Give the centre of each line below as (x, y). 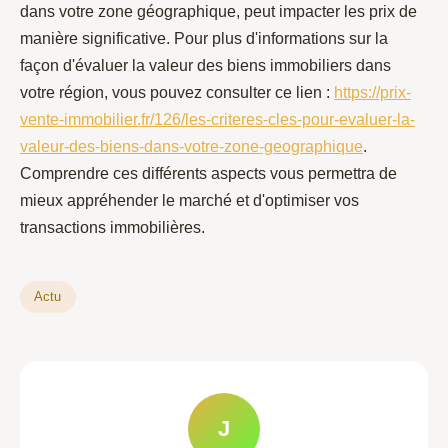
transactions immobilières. (112, 228)
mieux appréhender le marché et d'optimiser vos (189, 201)
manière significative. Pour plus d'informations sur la (204, 39)
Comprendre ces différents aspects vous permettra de (208, 174)
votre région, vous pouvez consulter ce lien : (177, 93)
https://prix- (372, 93)
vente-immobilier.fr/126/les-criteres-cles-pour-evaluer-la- (217, 120)
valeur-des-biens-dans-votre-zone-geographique (191, 147)
